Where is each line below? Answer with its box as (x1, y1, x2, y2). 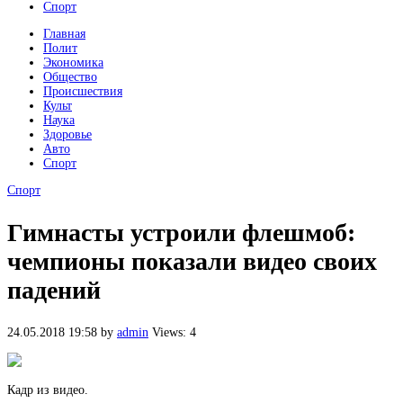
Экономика (43, 55, 103, 69)
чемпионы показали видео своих (7, 246, 377, 275)
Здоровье (43, 127, 92, 141)
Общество (43, 69, 97, 84)
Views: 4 (152, 326, 196, 339)
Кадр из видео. (7, 383, 88, 397)
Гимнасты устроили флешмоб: (7, 218, 355, 246)
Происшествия (43, 84, 122, 98)
